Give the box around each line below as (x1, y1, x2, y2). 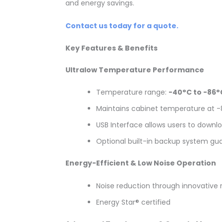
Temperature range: (96, 87, 168, 98)
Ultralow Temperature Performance (65, 64, 204, 75)
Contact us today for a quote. (65, 20, 178, 31)
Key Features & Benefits (65, 43, 158, 53)
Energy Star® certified (96, 197, 170, 207)
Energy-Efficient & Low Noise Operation (65, 158, 216, 168)
